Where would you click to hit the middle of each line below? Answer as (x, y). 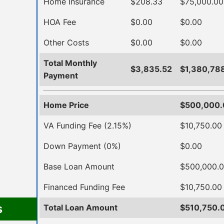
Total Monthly (70, 63)
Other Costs (66, 42)
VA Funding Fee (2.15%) (87, 125)
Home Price (66, 105)
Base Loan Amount (79, 166)
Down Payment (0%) (82, 146)
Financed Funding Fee (84, 187)
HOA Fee (60, 22)
